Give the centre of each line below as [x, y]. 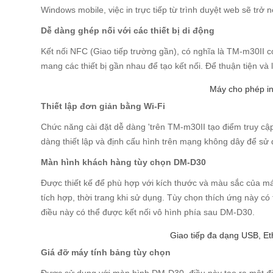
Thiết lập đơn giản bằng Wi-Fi [103, 106]
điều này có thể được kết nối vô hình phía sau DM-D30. [148, 212]
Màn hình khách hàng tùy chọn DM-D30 [124, 162]
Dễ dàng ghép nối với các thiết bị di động [128, 30]
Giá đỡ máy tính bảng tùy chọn [106, 252]
